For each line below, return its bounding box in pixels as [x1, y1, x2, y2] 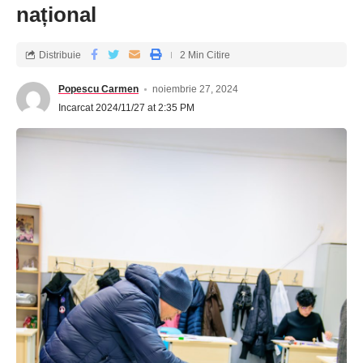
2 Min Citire [180, 49, 230, 61]
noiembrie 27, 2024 [152, 83, 239, 96]
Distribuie [39, 49, 81, 61]
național [16, 2, 96, 28]
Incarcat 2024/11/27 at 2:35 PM [58, 102, 194, 114]
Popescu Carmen [58, 83, 139, 96]
